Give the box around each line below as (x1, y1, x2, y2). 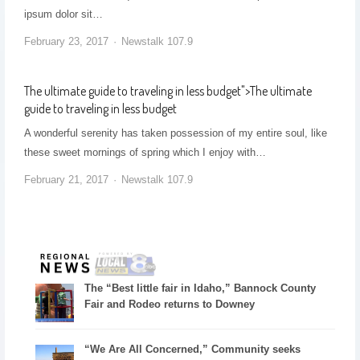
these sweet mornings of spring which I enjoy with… (23, 146, 266, 158)
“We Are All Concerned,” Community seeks (84, 342, 301, 355)
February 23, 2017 (23, 35, 108, 47)
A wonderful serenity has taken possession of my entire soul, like (23, 127, 327, 139)
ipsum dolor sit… (23, 8, 103, 20)
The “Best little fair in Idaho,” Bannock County (84, 281, 317, 294)
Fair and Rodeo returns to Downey (84, 297, 256, 310)
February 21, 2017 (23, 174, 108, 186)
